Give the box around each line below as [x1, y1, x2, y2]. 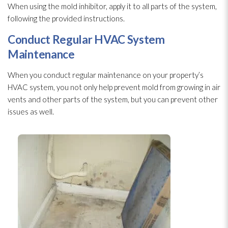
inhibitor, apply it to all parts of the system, [77, 1, 217, 11]
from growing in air [158, 82, 220, 92]
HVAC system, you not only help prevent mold [8, 82, 158, 92]
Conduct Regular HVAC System [8, 32, 165, 46]
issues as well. [8, 106, 54, 116]
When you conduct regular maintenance [8, 70, 141, 79]
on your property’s [141, 70, 204, 79]
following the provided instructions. [8, 13, 125, 23]
